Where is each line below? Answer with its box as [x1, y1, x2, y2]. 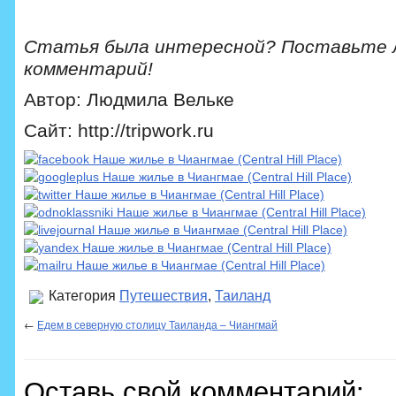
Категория [45, 287, 119, 303]
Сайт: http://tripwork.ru [24, 120, 214, 141]
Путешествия [119, 287, 208, 303]
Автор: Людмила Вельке [24, 89, 234, 110]
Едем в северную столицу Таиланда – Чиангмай [37, 316, 278, 331]
